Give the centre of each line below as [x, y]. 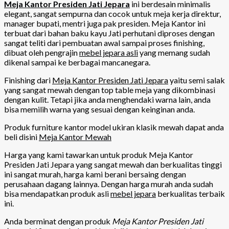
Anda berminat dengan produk [58, 221]
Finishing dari [28, 80]
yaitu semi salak [197, 80]
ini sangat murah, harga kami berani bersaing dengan [95, 174]
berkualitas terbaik [190, 193]
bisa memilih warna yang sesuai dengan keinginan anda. [99, 109]
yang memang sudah [174, 52]
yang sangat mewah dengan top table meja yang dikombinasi [110, 89]
